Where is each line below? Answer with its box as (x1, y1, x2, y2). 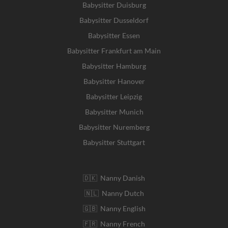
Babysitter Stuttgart (83, 137, 145, 147)
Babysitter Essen (88, 31, 140, 40)
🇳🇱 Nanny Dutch (84, 188, 144, 197)
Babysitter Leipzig (86, 92, 142, 101)
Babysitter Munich (84, 107, 144, 116)
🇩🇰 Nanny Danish (83, 173, 145, 182)
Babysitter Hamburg (82, 61, 146, 70)
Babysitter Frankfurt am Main (67, 46, 161, 55)
